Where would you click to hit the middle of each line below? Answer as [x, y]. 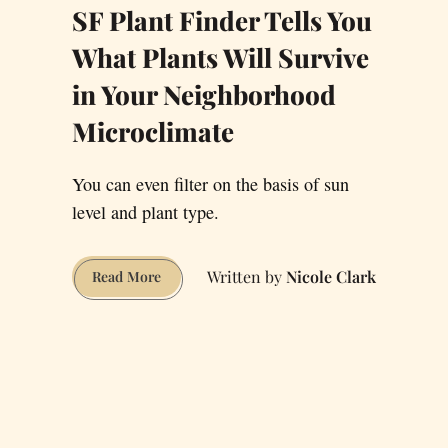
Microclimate [153, 132]
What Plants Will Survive [220, 58]
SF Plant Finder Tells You [222, 21]
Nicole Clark [331, 276]
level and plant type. [145, 212]
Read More [126, 277]
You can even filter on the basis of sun [210, 184]
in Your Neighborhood [204, 95]
